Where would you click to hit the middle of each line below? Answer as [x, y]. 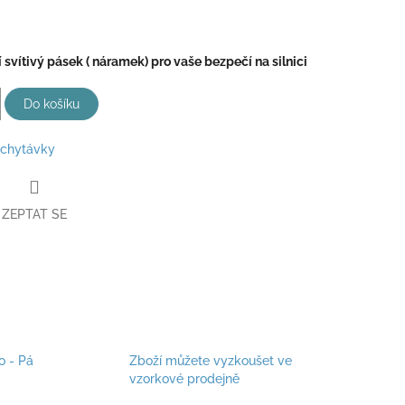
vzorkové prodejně [184, 379]
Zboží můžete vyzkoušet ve [210, 361]
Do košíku [52, 104]
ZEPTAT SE [34, 214]
